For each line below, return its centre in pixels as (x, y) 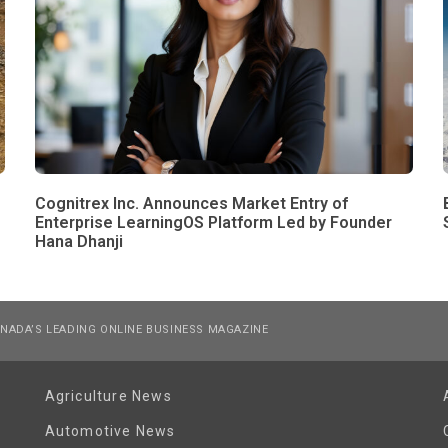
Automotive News (110, 431)
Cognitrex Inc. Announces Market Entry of (191, 204)
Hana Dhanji (78, 242)
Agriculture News (108, 396)
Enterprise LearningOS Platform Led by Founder (213, 223)
